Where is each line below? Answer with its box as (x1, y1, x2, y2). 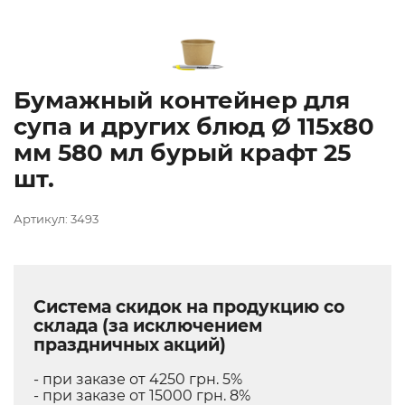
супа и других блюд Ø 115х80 (14, 112, 374, 142)
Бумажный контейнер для (14, 86, 350, 116)
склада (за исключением (33, 315, 262, 336)
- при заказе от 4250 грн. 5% (33, 370, 242, 388)
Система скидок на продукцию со (33, 296, 344, 317)
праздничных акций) (33, 334, 226, 355)
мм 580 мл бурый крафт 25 (14, 138, 351, 168)
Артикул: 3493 (14, 212, 99, 227)
